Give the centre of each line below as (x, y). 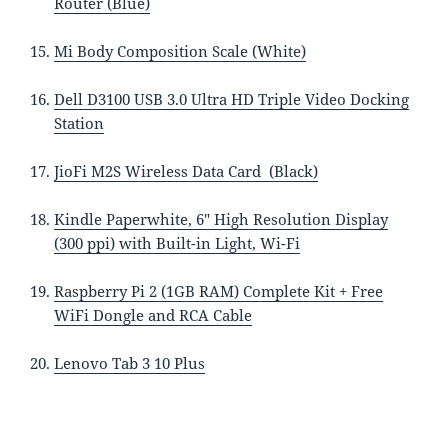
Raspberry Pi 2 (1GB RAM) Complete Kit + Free (219, 290)
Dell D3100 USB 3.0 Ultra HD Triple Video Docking (232, 98)
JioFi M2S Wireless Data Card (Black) (186, 170)
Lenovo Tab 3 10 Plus (130, 362)
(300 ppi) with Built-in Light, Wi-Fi (177, 242)
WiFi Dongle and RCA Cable (153, 314)
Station (79, 122)
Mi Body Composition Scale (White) (180, 50)
